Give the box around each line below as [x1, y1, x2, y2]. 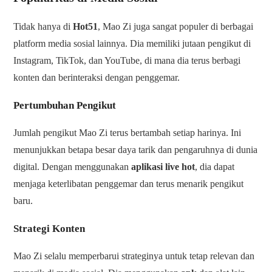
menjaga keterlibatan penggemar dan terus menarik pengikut [13, 178, 244, 189]
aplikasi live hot [131, 161, 195, 172]
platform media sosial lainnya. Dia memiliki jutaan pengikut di [13, 38, 251, 49]
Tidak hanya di [13, 21, 73, 32]
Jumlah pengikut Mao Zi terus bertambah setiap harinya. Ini [13, 127, 242, 138]
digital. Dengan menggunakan [13, 161, 132, 172]
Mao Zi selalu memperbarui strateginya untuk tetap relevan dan [13, 251, 255, 262]
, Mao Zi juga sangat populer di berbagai [98, 21, 254, 32]
